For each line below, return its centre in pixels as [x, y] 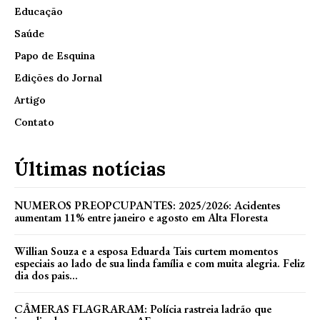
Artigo [30, 100]
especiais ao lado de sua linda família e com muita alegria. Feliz [160, 264]
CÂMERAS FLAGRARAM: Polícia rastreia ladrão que [143, 309]
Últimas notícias [90, 169]
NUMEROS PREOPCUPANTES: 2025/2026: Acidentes [147, 206]
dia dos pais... [46, 276]
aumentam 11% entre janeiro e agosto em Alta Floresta [141, 218]
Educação [39, 12]
